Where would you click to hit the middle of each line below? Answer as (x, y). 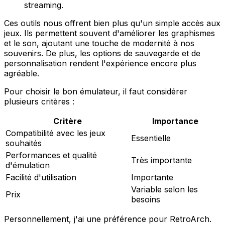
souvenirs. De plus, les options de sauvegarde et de (102, 53)
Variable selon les (164, 189)
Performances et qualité (51, 155)
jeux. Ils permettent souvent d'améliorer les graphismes (109, 33)
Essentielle (151, 138)
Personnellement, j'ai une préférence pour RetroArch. (108, 219)
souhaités (24, 143)
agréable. (22, 73)
